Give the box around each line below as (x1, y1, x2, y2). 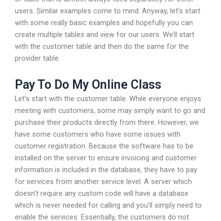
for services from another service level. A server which (15, 177, 192, 186)
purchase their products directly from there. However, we (15, 117, 199, 127)
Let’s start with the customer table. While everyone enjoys (15, 94, 201, 103)
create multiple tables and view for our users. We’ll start (15, 30, 194, 39)
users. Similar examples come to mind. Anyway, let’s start (15, 6, 200, 16)
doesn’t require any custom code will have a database (15, 188, 188, 198)
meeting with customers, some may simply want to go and (15, 106, 205, 115)
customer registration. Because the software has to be (15, 141, 193, 150)
